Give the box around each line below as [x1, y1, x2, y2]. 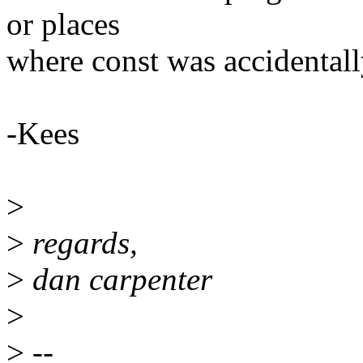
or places [6, 6, 120, 42]
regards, [24, 225, 138, 261]
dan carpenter [24, 262, 212, 297]
